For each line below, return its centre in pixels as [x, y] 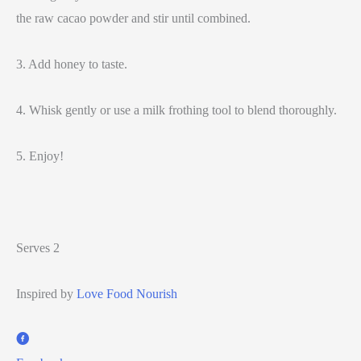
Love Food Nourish [127, 294]
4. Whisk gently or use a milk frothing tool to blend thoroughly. [176, 110]
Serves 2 [38, 248]
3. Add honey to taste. [72, 64]
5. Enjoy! [40, 156]
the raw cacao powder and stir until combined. [133, 18]
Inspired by [46, 294]
